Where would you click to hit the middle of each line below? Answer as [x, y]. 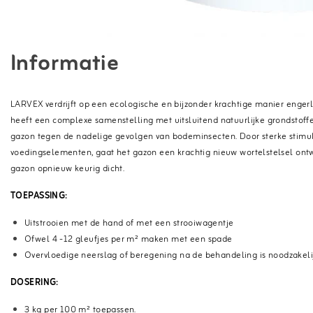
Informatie [65, 64]
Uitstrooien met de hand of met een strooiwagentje [129, 223]
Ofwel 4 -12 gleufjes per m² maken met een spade [129, 239]
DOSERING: [35, 283]
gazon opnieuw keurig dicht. [68, 169]
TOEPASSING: [39, 196]
